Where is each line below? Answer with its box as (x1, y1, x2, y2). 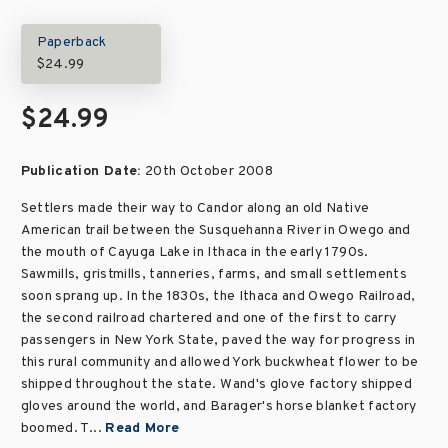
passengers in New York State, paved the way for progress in (20, 332, 416, 349)
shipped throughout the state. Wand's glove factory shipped (20, 376, 412, 393)
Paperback (36, 34, 107, 51)
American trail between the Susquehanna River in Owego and (20, 222, 411, 239)
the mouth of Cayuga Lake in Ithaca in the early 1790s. (20, 244, 369, 261)
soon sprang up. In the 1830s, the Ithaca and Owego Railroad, (20, 288, 416, 305)
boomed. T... (20, 420, 106, 437)
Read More (105, 420, 180, 437)
